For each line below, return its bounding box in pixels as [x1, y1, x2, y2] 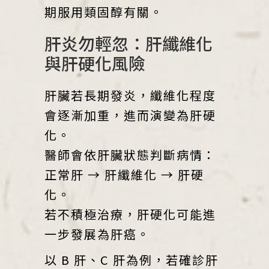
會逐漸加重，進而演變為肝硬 [44, 106, 216, 124]
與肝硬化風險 [44, 50, 145, 75]
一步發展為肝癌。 [44, 225, 150, 243]
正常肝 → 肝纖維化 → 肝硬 [44, 165, 204, 183]
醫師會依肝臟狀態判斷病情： [44, 145, 216, 163]
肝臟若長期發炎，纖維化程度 [44, 86, 216, 104]
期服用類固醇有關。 [44, 2, 163, 20]
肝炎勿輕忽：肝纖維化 [44, 31, 213, 55]
